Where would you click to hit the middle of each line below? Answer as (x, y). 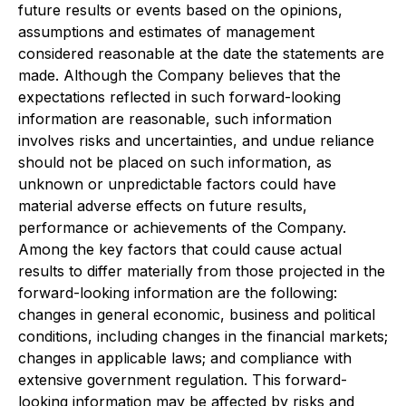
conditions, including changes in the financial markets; (203, 336)
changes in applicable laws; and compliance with (185, 358)
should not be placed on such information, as (175, 162)
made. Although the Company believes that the (179, 75)
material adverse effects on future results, (163, 206)
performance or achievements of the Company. (182, 227)
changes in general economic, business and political (197, 314)
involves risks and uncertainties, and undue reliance (196, 140)
